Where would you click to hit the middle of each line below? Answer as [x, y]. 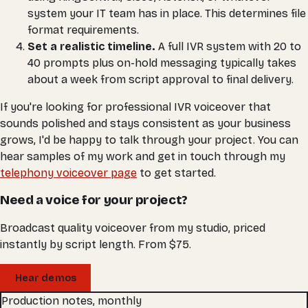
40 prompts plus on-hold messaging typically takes [162, 63]
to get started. [176, 173]
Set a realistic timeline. [91, 46]
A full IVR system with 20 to [228, 46]
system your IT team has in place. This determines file [167, 13]
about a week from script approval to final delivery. [161, 79]
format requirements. [83, 30]
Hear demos [45, 278]
